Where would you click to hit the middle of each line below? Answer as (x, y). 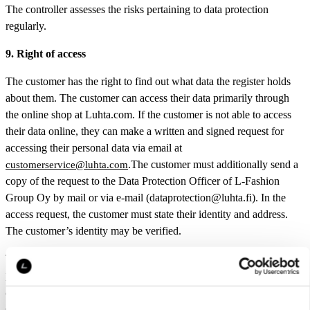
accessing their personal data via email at (94, 147)
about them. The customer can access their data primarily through (147, 98)
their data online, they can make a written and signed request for (145, 131)
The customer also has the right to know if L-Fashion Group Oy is (150, 258)
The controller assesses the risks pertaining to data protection (137, 9)
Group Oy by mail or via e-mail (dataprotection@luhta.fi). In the (146, 197)
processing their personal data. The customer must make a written (148, 275)
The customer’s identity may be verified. (93, 230)
